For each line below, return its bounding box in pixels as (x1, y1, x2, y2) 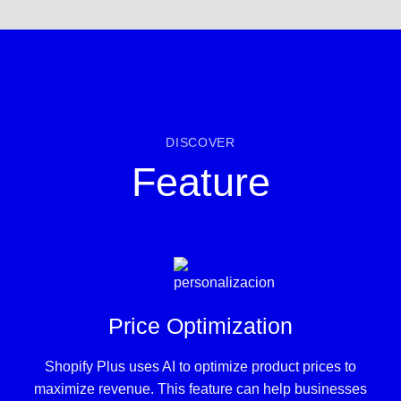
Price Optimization (108, 313, 293, 339)
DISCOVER (166, 135, 235, 149)
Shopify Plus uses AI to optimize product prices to (45, 358, 356, 374)
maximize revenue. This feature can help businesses (34, 380, 367, 397)
